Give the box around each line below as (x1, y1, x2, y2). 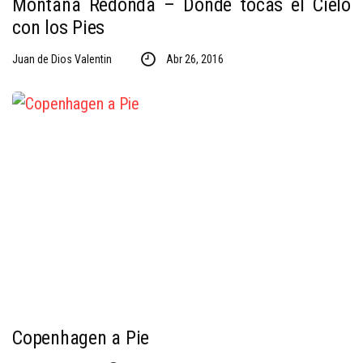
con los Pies (12, 16, 105, 40)
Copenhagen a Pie (12, 327, 150, 350)
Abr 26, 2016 (165, 53, 224, 66)
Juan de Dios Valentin (12, 53, 112, 66)
